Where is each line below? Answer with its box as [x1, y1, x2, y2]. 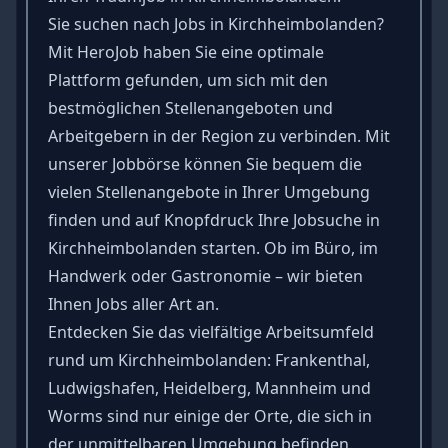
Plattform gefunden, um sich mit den [47, 68, 328, 91]
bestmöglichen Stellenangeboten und [47, 96, 333, 119]
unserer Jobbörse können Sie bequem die [47, 152, 362, 175]
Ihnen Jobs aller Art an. [47, 292, 219, 315]
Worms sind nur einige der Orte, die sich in [47, 404, 372, 427]
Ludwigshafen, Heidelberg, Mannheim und [47, 376, 371, 399]
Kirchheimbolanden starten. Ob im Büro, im [47, 236, 378, 259]
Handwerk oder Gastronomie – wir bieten [47, 264, 363, 287]
